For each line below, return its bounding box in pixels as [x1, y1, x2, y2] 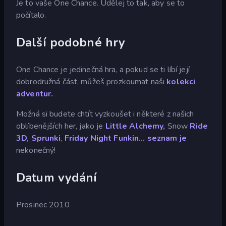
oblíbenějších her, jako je [16, 120, 105, 132]
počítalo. [16, 9, 46, 21]
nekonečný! [16, 144, 56, 156]
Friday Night [64, 132, 112, 144]
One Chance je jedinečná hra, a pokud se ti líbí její [16, 64, 190, 75]
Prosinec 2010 [16, 199, 70, 210]
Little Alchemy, [105, 120, 165, 132]
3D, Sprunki [16, 132, 61, 144]
